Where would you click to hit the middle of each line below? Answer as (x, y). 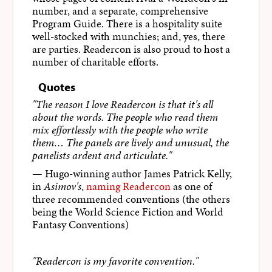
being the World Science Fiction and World (127, 212)
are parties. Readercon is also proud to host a (131, 49)
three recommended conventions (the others (131, 199)
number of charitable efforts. (95, 62)
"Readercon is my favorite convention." (115, 261)
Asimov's (62, 186)
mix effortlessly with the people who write (120, 130)
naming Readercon (128, 186)
